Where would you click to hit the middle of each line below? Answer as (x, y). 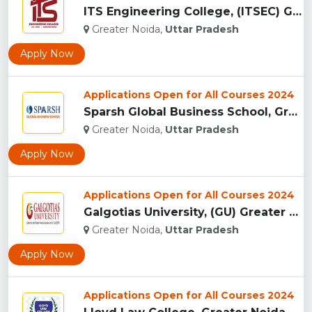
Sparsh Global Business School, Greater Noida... (293, 112)
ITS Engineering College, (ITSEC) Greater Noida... (297, 12)
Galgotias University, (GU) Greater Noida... (294, 212)
